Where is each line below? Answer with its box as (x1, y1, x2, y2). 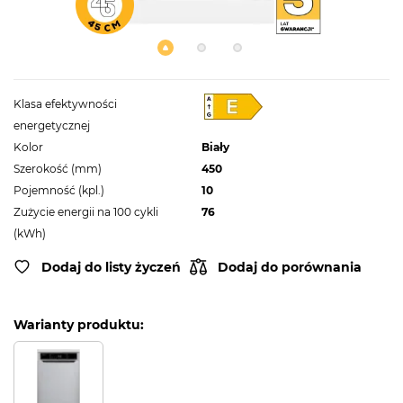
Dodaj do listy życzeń (41, 258, 181, 275)
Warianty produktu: (13, 317, 144, 334)
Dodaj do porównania (218, 258, 362, 275)
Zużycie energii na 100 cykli (13, 205, 158, 219)
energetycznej (13, 119, 90, 133)
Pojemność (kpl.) (13, 184, 104, 198)
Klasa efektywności (13, 97, 117, 112)
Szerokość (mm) (13, 162, 102, 176)
